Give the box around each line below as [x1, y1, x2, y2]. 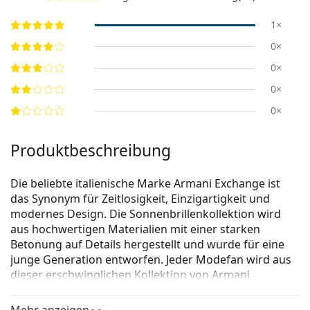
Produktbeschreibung [10, 140, 171, 162]
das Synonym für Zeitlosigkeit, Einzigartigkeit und [10, 191, 270, 207]
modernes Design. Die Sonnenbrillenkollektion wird [10, 206, 281, 222]
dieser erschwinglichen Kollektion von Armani [10, 267, 250, 283]
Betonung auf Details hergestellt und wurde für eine [10, 237, 284, 253]
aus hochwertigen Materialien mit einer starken [10, 221, 260, 237]
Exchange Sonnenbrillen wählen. [10, 282, 181, 298]
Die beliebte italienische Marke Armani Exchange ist [10, 176, 280, 192]
